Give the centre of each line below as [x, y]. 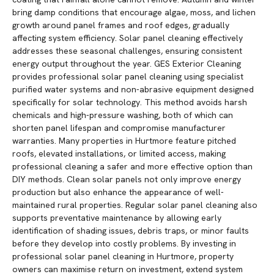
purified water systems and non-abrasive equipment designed [133, 90]
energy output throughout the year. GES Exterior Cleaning [127, 64]
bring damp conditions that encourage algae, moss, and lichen [134, 13]
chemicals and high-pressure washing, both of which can [123, 115]
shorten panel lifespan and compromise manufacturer [119, 128]
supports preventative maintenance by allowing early [117, 218]
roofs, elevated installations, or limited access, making [119, 154]
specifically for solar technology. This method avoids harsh [130, 102]
